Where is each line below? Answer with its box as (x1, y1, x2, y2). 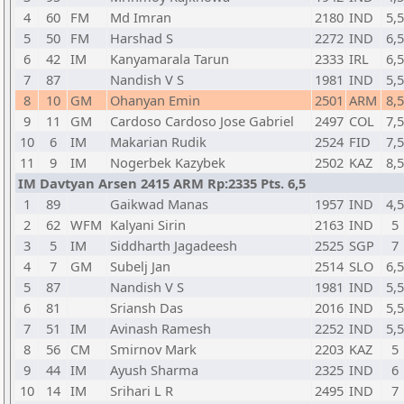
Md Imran (110, 8, 171, 26)
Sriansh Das (110, 298, 183, 317)
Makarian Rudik (110, 133, 207, 151)
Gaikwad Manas (110, 195, 208, 213)
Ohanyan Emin (110, 91, 200, 109)
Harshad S (110, 29, 173, 47)
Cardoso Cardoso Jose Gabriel (110, 112, 294, 130)
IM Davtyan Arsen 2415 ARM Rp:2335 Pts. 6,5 (18, 174, 306, 192)
